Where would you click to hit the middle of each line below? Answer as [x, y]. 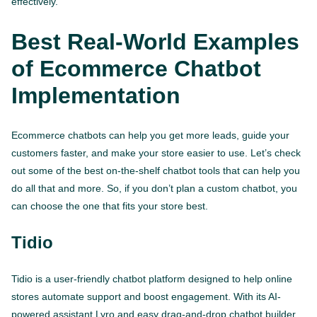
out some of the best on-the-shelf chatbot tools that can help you [156, 170]
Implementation [96, 95]
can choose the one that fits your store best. [110, 206]
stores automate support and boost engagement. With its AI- [146, 296]
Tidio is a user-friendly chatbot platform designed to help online [152, 278]
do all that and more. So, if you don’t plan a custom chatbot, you [154, 188]
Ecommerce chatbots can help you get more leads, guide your [150, 135]
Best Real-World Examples [155, 41]
